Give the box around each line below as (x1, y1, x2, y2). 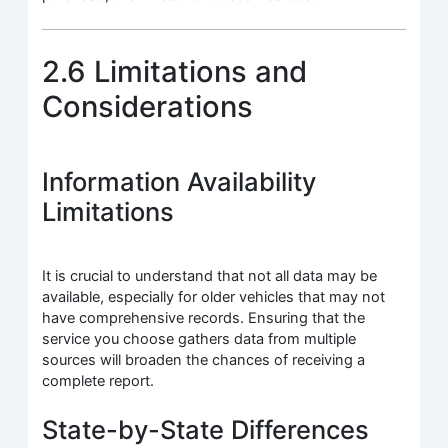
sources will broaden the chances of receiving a (42, 350, 366, 369)
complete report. (42, 371, 155, 390)
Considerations (42, 88, 254, 124)
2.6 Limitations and (42, 53, 308, 89)
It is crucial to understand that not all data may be (42, 266, 378, 285)
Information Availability (42, 166, 317, 198)
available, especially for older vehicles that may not (42, 287, 386, 306)
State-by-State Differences (42, 413, 370, 445)
